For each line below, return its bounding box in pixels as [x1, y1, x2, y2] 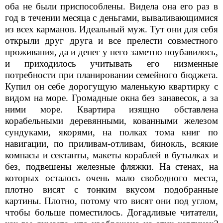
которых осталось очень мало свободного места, [5, 172, 218, 183]
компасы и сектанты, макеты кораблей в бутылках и [5, 149, 218, 160]
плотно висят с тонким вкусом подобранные [5, 184, 218, 195]
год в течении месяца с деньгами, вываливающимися [5, 12, 218, 23]
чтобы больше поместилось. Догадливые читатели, [5, 207, 218, 218]
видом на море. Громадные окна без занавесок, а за [5, 92, 218, 103]
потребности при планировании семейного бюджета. [5, 69, 218, 80]
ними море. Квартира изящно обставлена [5, 104, 218, 114]
